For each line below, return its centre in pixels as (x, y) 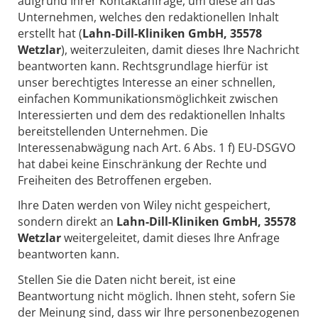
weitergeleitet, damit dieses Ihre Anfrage (172, 238)
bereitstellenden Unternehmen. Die (113, 131)
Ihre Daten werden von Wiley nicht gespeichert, (144, 205)
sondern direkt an (66, 222)
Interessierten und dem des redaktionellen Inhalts (152, 115)
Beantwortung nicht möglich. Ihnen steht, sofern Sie (157, 296)
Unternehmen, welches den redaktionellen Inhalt (148, 17)
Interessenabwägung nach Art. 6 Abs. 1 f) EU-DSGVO (157, 147)
